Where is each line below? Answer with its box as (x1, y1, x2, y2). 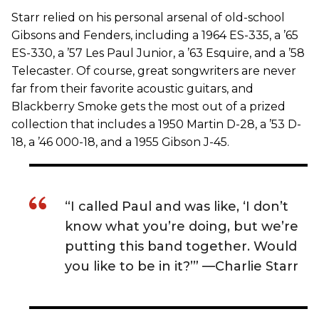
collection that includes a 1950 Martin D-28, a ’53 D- (11, 117, 301, 132)
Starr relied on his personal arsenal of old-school (11, 11, 285, 25)
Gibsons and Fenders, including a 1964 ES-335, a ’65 (11, 28, 298, 43)
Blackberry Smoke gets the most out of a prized (11, 100, 286, 114)
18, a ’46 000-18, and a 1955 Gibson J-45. (11, 135, 229, 150)
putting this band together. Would (65, 239, 297, 255)
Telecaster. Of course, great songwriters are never (11, 64, 296, 78)
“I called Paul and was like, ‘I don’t (65, 199, 288, 215)
